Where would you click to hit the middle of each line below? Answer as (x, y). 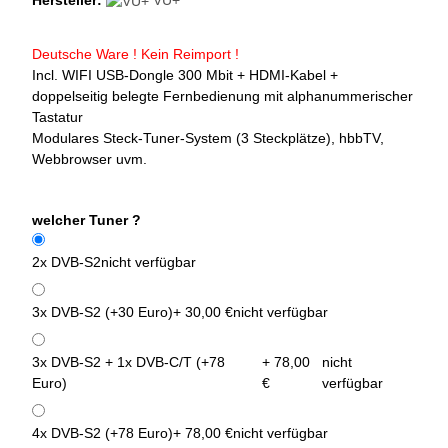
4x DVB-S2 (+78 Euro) (102, 433)
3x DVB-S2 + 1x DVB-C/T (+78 (128, 362)
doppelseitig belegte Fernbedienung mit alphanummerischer (222, 96)
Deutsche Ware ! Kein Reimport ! (135, 54)
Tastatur (57, 117)
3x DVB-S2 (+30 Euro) (102, 312)
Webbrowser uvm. (91, 159)
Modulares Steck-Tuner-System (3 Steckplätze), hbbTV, (208, 138)
